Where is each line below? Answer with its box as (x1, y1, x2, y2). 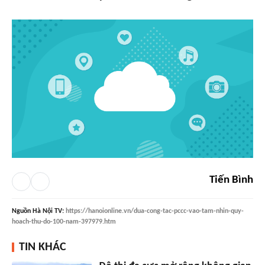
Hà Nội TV (33, 207, 62, 215)
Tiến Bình (209, 174, 253, 186)
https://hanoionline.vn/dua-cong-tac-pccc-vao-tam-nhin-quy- (66, 207, 244, 215)
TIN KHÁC (19, 241, 66, 253)
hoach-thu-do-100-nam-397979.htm (12, 218, 116, 225)
